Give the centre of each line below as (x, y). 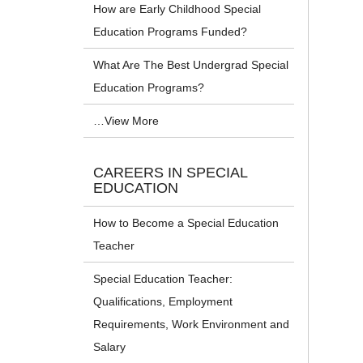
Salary (110, 347)
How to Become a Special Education (186, 223)
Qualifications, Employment (163, 302)
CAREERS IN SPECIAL (171, 173)
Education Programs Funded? (171, 32)
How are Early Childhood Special (177, 9)
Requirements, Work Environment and (192, 325)
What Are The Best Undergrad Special (191, 65)
